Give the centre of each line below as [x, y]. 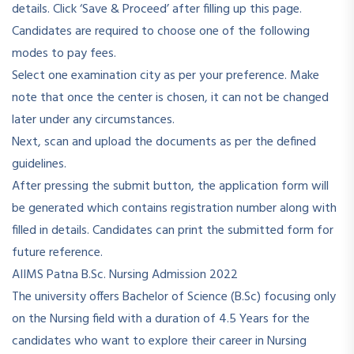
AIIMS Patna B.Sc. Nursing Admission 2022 [125, 275]
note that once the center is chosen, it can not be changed [170, 98]
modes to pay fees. [66, 54]
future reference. [57, 253]
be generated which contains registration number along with [174, 209]
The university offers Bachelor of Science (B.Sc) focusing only [174, 297]
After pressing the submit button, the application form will [170, 186]
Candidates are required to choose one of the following [161, 32]
